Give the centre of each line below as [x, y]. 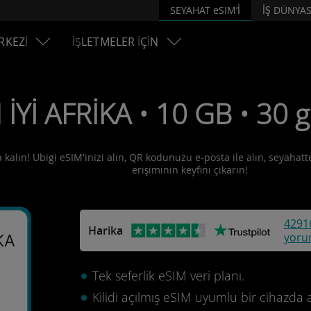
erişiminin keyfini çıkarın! [190, 170]
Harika [105, 230]
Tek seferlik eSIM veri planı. [168, 276]
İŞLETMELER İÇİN [116, 42]
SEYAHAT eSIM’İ [205, 10]
